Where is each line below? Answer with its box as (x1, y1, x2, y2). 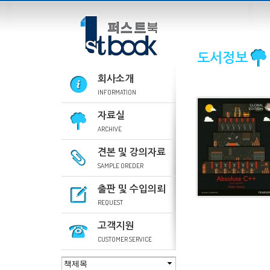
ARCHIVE (98, 125, 122, 133)
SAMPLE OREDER (98, 162, 143, 170)
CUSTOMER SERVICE (98, 235, 152, 243)
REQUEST (98, 198, 123, 207)
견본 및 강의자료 (98, 148, 166, 157)
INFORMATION (98, 88, 136, 96)
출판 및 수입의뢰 (98, 184, 166, 193)
